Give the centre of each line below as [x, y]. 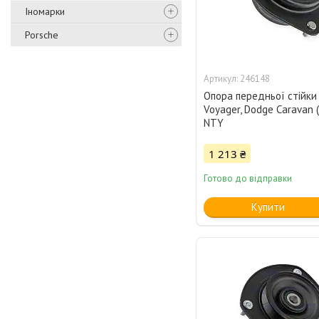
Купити [268, 207]
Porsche [42, 35]
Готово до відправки [248, 179]
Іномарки [45, 11]
